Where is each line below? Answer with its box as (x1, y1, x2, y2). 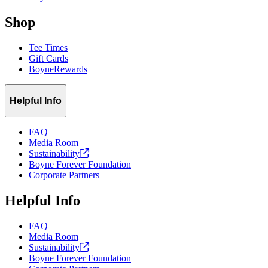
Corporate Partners (29, 170, 99, 181)
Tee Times (29, 42, 68, 53)
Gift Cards (29, 53, 68, 64)
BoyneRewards (29, 64, 87, 75)
